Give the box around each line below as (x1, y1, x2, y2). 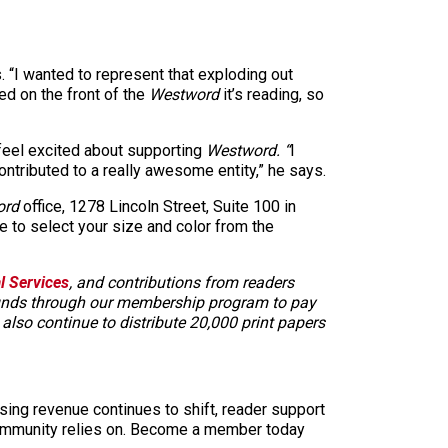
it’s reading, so (223, 84, 324, 104)
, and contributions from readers (69, 272, 294, 292)
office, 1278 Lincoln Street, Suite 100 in (23, 196, 296, 216)
